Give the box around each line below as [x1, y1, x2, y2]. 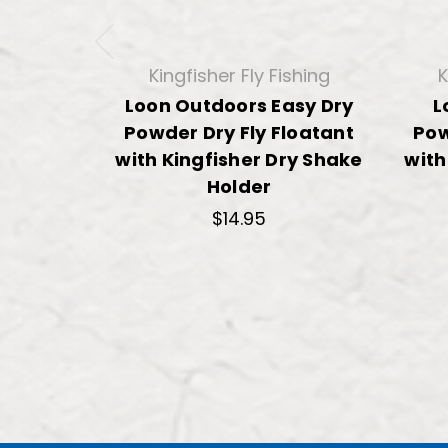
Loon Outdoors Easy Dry [124, 92, 354, 118]
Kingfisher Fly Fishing [148, 62, 330, 88]
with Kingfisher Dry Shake [115, 146, 363, 172]
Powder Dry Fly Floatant [124, 119, 354, 145]
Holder [206, 173, 272, 199]
